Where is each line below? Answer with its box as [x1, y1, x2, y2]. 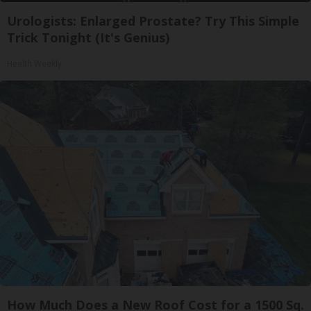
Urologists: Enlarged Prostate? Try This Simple [7, 12, 299, 29]
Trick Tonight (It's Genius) [7, 28, 169, 46]
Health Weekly [7, 58, 62, 69]
